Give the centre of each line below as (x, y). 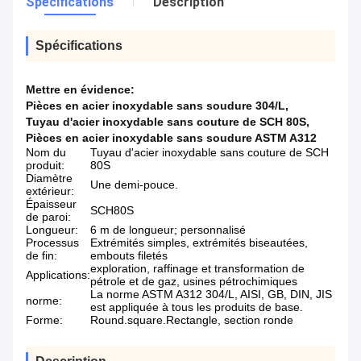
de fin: (41, 256)
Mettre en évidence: (80, 90)
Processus (52, 243)
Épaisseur (51, 204)
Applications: (58, 275)
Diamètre (49, 178)
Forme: (44, 320)
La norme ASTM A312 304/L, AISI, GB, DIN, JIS (211, 295)
